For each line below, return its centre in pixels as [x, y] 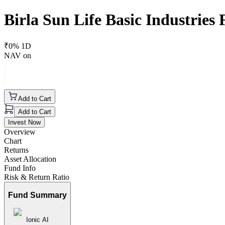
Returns [16, 150]
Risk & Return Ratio [37, 177]
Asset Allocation [30, 159]
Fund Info [20, 168]
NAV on [18, 55]
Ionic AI [37, 220]
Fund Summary [37, 195]
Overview [20, 132]
